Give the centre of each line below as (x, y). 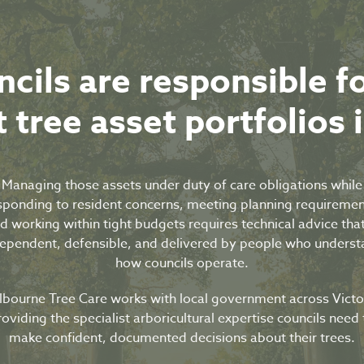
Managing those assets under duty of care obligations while (182, 185)
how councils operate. (182, 263)
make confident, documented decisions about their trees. (182, 338)
